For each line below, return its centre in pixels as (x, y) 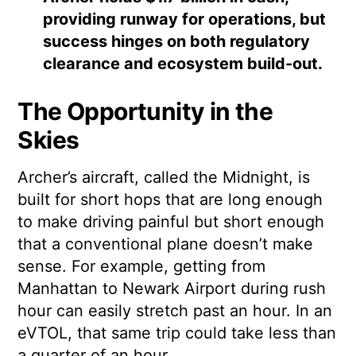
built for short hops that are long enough (170, 200)
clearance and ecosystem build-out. (183, 64)
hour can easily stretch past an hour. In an (175, 311)
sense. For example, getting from (142, 267)
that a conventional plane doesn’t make (166, 244)
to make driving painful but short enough (171, 222)
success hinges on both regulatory (177, 42)
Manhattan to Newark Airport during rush (172, 289)
